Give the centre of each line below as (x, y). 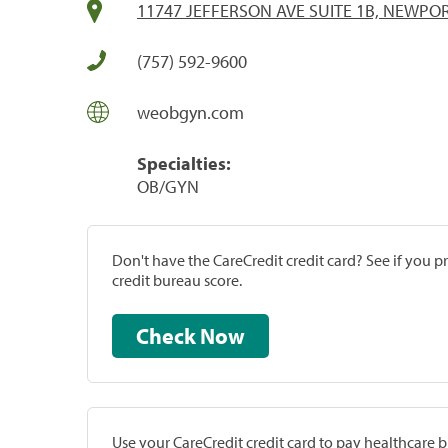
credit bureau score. (177, 279)
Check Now (222, 335)
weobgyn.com (190, 112)
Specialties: (184, 163)
